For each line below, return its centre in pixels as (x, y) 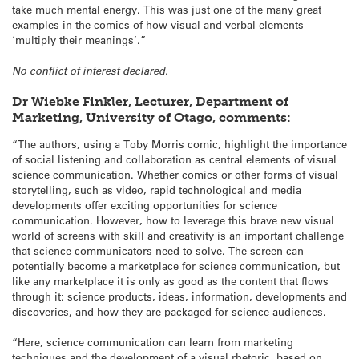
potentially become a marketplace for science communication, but (176, 265)
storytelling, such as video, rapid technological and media (157, 189)
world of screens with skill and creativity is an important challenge (178, 235)
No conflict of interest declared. (90, 71)
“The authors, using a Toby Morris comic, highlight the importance (179, 143)
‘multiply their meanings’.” (79, 39)
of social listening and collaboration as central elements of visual (174, 159)
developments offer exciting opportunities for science (145, 204)
